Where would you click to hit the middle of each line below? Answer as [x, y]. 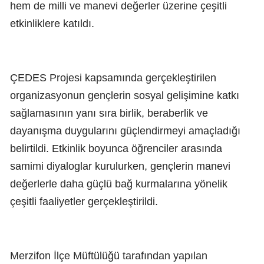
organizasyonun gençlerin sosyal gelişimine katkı [125, 96]
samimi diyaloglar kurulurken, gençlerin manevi [120, 166]
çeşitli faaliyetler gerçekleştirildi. [84, 202]
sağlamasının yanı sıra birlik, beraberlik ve [109, 113]
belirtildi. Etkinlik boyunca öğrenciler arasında [116, 149]
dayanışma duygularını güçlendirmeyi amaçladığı [125, 131]
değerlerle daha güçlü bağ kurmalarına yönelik [119, 184]
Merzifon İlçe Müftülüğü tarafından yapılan [109, 256]
